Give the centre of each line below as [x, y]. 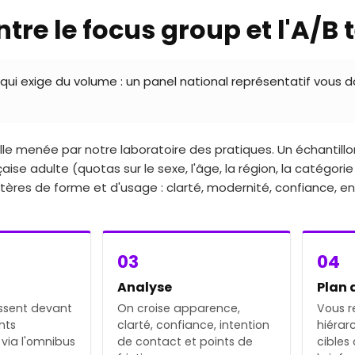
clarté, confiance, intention [194, 324]
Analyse [145, 287]
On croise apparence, [179, 308]
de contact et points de [185, 341]
